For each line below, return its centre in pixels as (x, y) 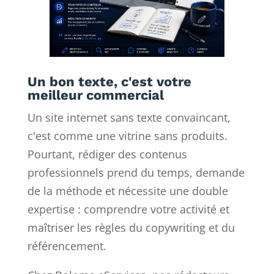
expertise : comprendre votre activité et (128, 209)
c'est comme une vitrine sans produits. (127, 136)
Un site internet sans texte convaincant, (129, 118)
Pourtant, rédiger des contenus (107, 154)
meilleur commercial (95, 95)
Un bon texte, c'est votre (109, 82)
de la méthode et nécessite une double (128, 191)
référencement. (67, 246)
